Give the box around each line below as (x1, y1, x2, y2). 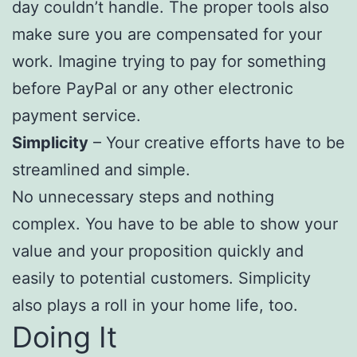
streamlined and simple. (12, 159, 190, 179)
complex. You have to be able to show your (12, 214, 338, 233)
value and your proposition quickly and (12, 241, 304, 261)
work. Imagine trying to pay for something (12, 51, 326, 71)
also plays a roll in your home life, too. (12, 295, 298, 315)
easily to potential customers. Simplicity (12, 268, 311, 288)
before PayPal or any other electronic (12, 78, 293, 98)
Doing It (12, 319, 117, 355)
